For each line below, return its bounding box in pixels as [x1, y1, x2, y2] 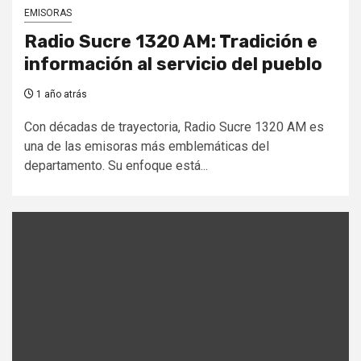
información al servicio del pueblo [24, 52, 322, 75]
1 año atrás [34, 88, 87, 100]
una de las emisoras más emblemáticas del [24, 138, 269, 154]
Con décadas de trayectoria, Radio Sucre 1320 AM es [24, 118, 324, 135]
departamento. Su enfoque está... [24, 157, 208, 173]
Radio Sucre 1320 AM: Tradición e [24, 30, 317, 52]
